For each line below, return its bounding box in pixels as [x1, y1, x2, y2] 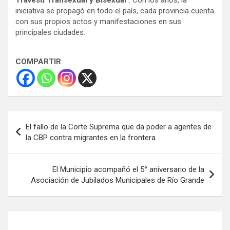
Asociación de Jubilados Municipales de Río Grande [31, 176, 204, 185]
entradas [7, 144, 60, 160]
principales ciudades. [15, 28, 85, 37]
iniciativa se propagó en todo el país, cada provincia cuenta [15, 6, 214, 16]
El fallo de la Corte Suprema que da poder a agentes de [26, 122, 212, 132]
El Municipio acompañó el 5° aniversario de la [52, 165, 204, 175]
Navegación [7, 111, 75, 127]
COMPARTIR [15, 57, 61, 67]
